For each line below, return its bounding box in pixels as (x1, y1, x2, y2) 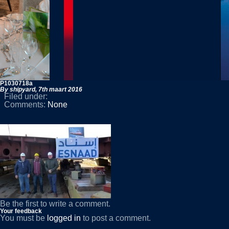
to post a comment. (81, 214, 151, 222)
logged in (47, 214, 81, 222)
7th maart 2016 (38, 86, 82, 93)
